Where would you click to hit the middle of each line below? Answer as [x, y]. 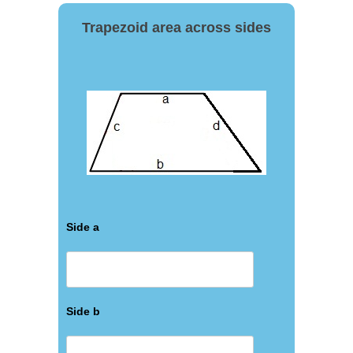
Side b [83, 311]
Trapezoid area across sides [176, 27]
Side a [83, 227]
